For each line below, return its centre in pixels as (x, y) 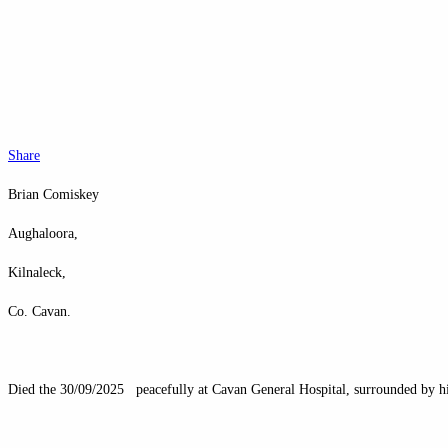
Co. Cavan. (39, 311)
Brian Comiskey (53, 194)
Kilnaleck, (37, 272)
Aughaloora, (43, 233)
